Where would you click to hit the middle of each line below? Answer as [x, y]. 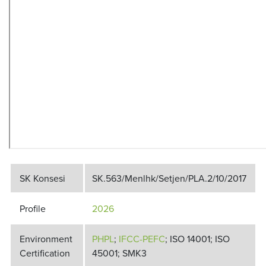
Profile [33, 208]
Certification [45, 253]
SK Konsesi [42, 178]
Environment [46, 239]
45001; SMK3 [119, 253]
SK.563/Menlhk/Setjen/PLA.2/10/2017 [169, 178]
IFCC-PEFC [142, 239]
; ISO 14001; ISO [197, 239]
